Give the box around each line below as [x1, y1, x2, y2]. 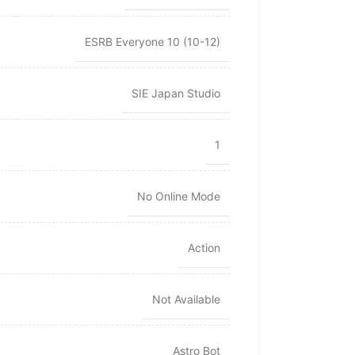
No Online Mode [136, 189, 220, 204]
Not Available [151, 292, 220, 307]
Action [187, 241, 220, 255]
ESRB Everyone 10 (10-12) [84, 35, 220, 49]
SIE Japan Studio [131, 86, 220, 101]
